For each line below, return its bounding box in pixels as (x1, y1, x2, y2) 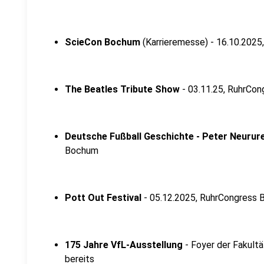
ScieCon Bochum (65, 37, 140, 48)
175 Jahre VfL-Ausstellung (65, 239, 183, 250)
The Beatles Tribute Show (65, 84, 180, 95)
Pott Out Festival (65, 192, 141, 203)
